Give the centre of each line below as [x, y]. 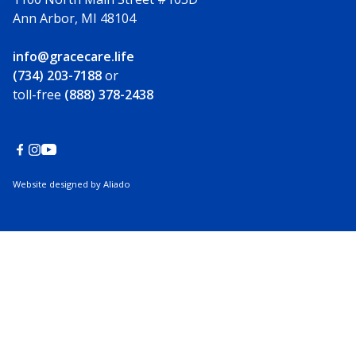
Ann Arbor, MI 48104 [74, 19]
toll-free [39, 95]
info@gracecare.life [74, 57]
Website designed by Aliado [72, 184]
